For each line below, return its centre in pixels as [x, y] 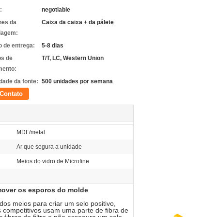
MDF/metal [31, 132]
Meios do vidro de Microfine [53, 161]
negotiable [56, 10]
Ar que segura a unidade [49, 147]
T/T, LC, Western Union [73, 58]
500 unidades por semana [77, 81]
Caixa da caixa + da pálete [78, 22]
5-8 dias [53, 46]
